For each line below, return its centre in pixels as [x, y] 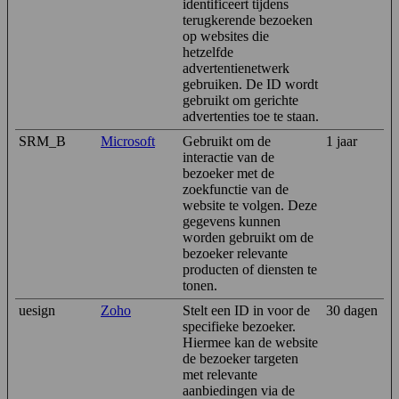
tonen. [200, 285]
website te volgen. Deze [250, 205]
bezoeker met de [228, 173]
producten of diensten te [250, 269]
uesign [37, 310]
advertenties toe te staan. [251, 116]
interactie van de [228, 157]
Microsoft [128, 141]
